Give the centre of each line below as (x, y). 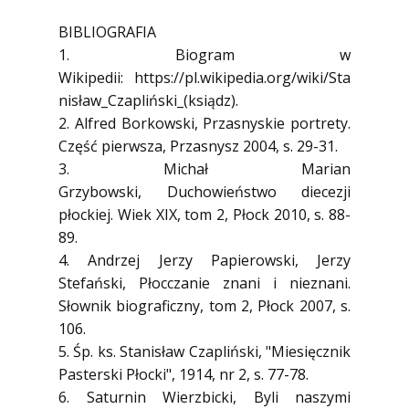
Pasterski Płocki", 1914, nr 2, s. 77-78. (184, 374)
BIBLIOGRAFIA (107, 32)
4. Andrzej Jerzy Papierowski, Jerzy (204, 260)
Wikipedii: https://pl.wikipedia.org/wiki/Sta (204, 78)
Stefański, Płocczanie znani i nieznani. (204, 283)
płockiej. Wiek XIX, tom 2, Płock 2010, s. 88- (204, 215)
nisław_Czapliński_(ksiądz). (148, 100)
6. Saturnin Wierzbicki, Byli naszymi (204, 397)
